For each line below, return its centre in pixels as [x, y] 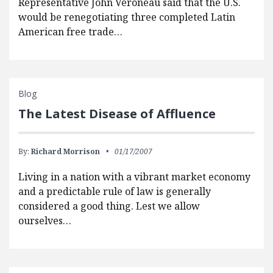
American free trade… [70, 32]
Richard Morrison [66, 152]
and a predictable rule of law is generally [115, 192]
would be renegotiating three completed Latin [127, 17]
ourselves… [45, 221]
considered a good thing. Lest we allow [109, 206]
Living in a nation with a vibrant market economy [134, 177]
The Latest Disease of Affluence [117, 114]
